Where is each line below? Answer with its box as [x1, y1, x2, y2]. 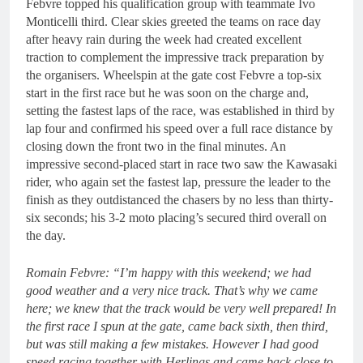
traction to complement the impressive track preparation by [26, 50, 324, 64]
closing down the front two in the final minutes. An [26, 139, 286, 153]
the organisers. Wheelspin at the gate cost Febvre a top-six [26, 68, 322, 82]
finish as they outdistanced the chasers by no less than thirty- [26, 193, 333, 207]
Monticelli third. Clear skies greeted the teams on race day [26, 15, 321, 28]
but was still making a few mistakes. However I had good [26, 337, 318, 351]
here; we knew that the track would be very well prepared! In [26, 301, 336, 315]
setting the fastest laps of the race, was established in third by [26, 104, 335, 117]
